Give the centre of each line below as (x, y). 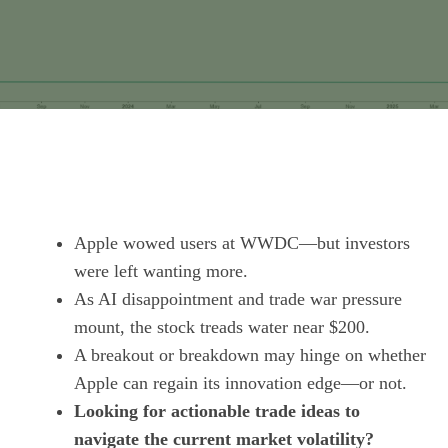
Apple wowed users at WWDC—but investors (242, 243)
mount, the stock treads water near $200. (222, 327)
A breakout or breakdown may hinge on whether (250, 355)
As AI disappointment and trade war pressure (238, 299)
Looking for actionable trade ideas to (217, 411)
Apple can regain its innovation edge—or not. (240, 383)
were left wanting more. (161, 271)
